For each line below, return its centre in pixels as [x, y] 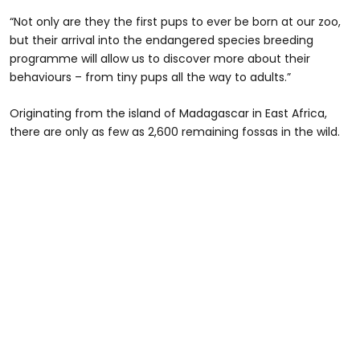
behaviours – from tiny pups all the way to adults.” [150, 77]
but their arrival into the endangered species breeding [162, 40]
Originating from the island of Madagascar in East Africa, [168, 113]
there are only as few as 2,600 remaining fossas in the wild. [175, 131]
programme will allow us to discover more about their [160, 58]
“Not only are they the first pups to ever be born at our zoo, [175, 21]
